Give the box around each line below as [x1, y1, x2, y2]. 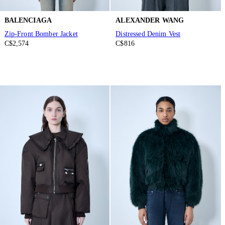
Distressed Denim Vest [116, 30, 181, 38]
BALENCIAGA [4, 16, 52, 24]
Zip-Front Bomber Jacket [4, 30, 78, 38]
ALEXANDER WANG [116, 16, 184, 24]
